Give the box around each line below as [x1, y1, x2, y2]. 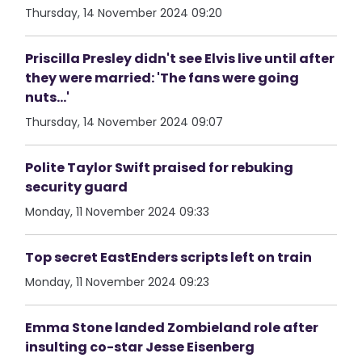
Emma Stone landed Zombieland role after [25, 318, 319, 337]
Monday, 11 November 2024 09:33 [25, 204, 210, 220]
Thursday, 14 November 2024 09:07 [25, 114, 224, 130]
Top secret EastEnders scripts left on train [25, 248, 313, 267]
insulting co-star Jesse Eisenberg [25, 338, 255, 356]
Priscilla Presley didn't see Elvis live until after [25, 49, 335, 68]
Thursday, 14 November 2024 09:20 [25, 5, 223, 21]
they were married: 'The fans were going [25, 69, 300, 87]
